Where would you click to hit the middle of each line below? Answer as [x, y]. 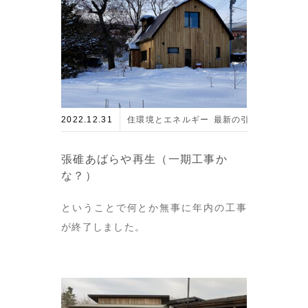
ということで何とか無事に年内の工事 [154, 207]
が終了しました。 [103, 227]
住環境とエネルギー [168, 119]
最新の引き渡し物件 [255, 119]
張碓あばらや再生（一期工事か [144, 159]
